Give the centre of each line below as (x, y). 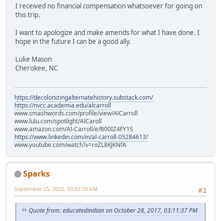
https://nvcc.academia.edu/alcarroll (63, 105)
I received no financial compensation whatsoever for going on (109, 6)
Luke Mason (34, 59)
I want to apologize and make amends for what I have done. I (108, 33)
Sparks (37, 173)
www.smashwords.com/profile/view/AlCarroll (76, 113)
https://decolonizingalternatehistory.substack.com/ (84, 97)
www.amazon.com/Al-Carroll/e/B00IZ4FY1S (74, 129)
